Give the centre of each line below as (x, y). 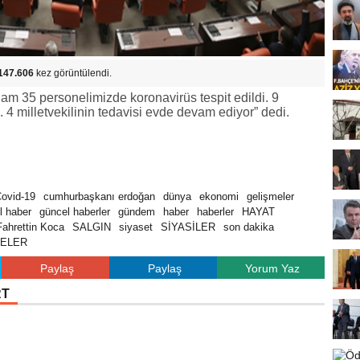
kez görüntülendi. (73, 73)
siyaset (136, 227)
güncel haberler (75, 212)
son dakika (249, 227)
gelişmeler (270, 196)
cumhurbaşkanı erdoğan (99, 196)
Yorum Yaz (272, 268)
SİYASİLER (188, 227)
